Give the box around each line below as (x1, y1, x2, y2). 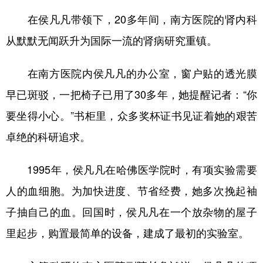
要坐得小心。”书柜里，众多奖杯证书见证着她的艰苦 (6, 110, 257, 122)
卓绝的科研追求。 (6, 131, 90, 143)
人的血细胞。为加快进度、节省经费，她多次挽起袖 (6, 186, 257, 197)
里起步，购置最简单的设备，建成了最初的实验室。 (6, 228, 249, 239)
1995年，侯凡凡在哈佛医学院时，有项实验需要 (6, 164, 257, 176)
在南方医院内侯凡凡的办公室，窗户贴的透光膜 (6, 68, 257, 79)
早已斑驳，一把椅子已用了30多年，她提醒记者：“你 (6, 89, 257, 100)
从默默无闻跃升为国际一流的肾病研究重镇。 (6, 35, 217, 46)
